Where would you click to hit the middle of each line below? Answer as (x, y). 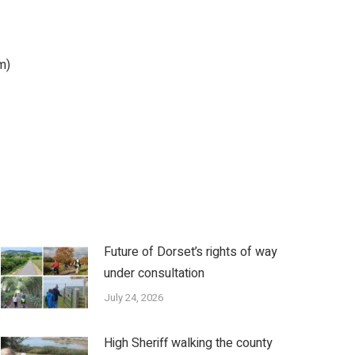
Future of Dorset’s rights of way (191, 252)
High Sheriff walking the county (188, 344)
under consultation (154, 274)
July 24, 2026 (134, 298)
